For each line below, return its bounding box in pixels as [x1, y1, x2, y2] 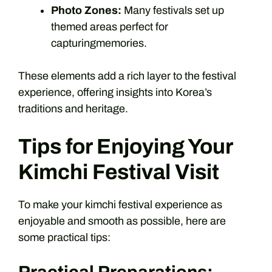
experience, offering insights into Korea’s [18, 86, 212, 98]
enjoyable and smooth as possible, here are [18, 214, 226, 227]
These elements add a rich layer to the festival [18, 69, 236, 82]
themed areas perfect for [51, 20, 168, 33]
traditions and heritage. [18, 102, 128, 115]
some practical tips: [18, 231, 110, 243]
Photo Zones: [51, 4, 121, 16]
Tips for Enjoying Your [18, 134, 233, 158]
